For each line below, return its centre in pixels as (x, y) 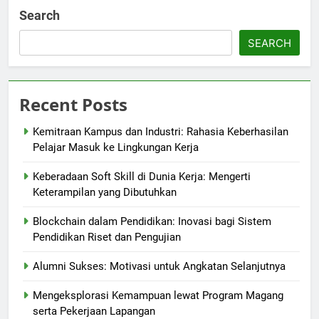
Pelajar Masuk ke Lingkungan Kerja (116, 148)
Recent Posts (73, 105)
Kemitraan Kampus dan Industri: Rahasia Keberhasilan (161, 132)
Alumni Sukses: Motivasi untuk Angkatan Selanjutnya (159, 267)
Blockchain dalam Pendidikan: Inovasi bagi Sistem (152, 222)
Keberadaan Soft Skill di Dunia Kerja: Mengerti (142, 177)
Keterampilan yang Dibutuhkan (105, 193)
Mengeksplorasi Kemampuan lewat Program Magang (158, 296)
